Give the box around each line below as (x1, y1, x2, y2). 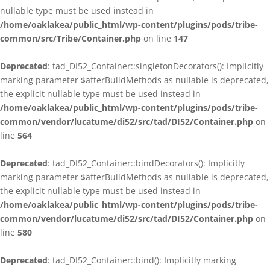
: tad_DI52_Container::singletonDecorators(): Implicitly (48, 60, 263, 72)
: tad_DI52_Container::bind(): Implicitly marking (48, 254, 236, 266)
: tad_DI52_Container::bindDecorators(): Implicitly (48, 157, 245, 169)
